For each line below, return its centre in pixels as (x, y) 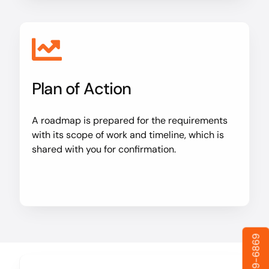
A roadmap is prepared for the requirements (129, 121)
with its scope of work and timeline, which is (128, 135)
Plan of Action (81, 89)
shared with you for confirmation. (104, 150)
